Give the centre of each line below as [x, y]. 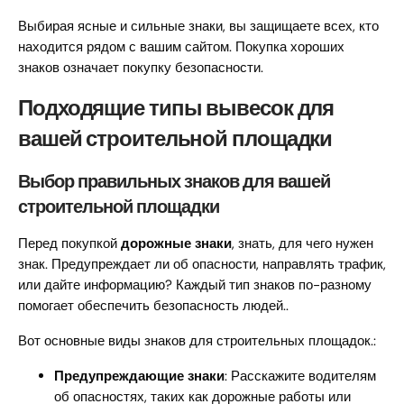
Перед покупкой [69, 244]
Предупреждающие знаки [139, 376]
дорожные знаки [176, 244]
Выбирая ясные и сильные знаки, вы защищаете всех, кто [198, 27]
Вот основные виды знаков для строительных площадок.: [197, 341]
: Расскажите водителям [300, 376]
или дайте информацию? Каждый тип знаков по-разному [195, 285]
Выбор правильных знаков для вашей [174, 182]
